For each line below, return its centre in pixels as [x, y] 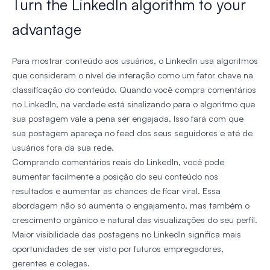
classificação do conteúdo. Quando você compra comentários [134, 90]
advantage [47, 30]
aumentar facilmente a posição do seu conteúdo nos [115, 177]
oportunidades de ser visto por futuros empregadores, [118, 249]
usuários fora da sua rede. [63, 148]
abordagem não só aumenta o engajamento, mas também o [131, 206]
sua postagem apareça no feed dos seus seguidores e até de [132, 133]
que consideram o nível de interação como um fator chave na [133, 75]
